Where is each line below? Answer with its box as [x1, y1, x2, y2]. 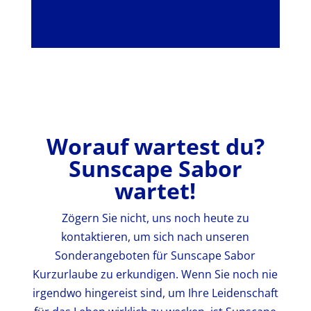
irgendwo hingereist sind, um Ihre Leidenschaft [32, 285, 278, 301]
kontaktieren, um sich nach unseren [61, 228, 250, 244]
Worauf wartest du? [46, 131, 264, 161]
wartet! [115, 175, 196, 205]
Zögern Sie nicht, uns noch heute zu [61, 210, 249, 226]
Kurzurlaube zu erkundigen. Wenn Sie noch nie [33, 266, 278, 282]
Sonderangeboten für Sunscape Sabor [55, 247, 256, 263]
